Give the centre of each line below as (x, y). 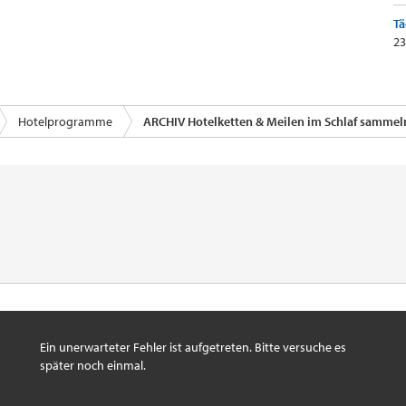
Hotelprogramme (65, 121)
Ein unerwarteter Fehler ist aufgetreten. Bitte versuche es (193, 347)
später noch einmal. (93, 365)
